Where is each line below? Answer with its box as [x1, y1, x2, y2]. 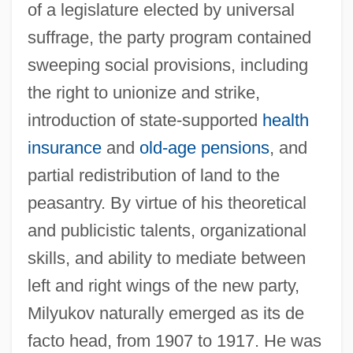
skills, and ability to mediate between [27, 247, 306, 268]
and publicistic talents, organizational [27, 220, 307, 240]
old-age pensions [139, 137, 269, 158]
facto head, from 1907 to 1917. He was [27, 330, 321, 351]
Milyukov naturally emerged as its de [27, 303, 304, 323]
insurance [27, 137, 102, 158]
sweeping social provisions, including [27, 54, 308, 75]
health [262, 110, 309, 130]
